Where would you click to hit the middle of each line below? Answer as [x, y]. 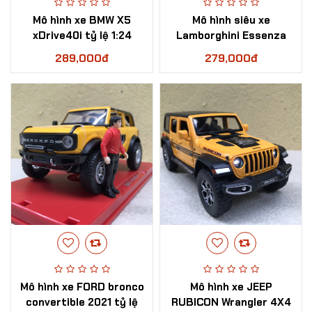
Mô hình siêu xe [231, 20]
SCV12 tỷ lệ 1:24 [231, 51]
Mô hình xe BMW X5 [82, 20]
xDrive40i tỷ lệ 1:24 [82, 36]
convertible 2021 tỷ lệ [82, 302]
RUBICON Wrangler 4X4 [231, 302]
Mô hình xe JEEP [231, 287]
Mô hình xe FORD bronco [82, 287]
